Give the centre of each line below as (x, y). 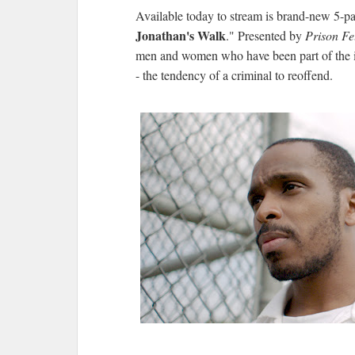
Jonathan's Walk (181, 35)
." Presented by (265, 35)
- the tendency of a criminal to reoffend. (234, 75)
